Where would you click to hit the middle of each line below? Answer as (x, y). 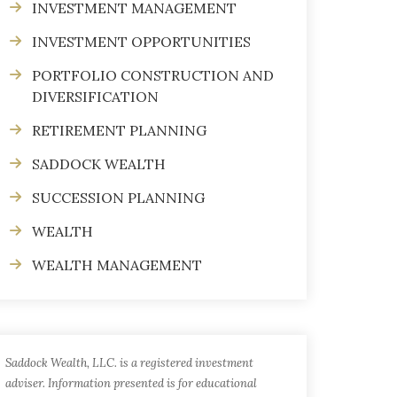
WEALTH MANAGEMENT (117, 265)
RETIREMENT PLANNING (119, 130)
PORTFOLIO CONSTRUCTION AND (153, 75)
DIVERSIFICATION (95, 97)
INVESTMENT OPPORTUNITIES (141, 42)
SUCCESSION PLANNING (118, 198)
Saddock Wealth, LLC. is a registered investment (129, 363)
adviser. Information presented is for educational (131, 383)
